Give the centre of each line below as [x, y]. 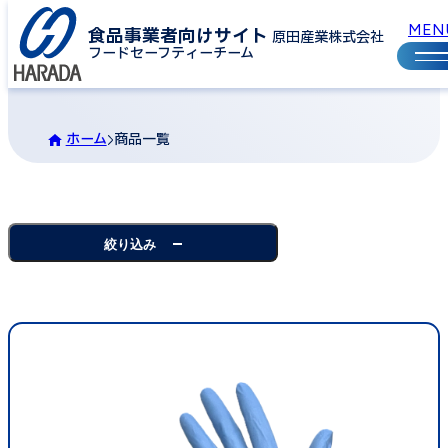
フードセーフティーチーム [171, 53]
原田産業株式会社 [328, 37]
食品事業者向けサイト [178, 36]
